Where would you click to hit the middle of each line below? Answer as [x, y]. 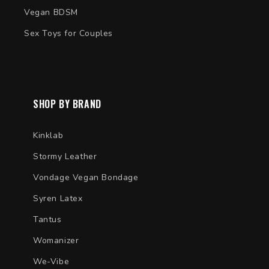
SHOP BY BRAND [67, 104]
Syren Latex [58, 198]
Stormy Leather [65, 156]
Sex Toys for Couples [68, 33]
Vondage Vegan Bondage [86, 177]
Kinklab [48, 135]
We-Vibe [51, 261]
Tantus [47, 219]
